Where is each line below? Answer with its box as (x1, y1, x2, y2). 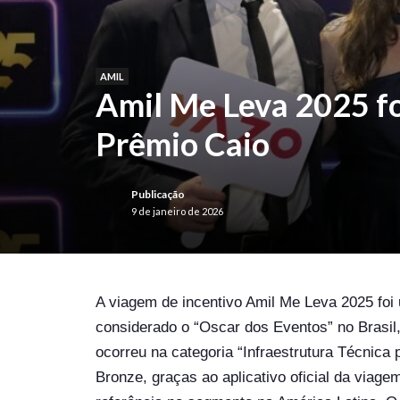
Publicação (131, 187, 185, 201)
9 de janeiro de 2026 (131, 205, 223, 217)
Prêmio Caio (96, 124, 270, 163)
